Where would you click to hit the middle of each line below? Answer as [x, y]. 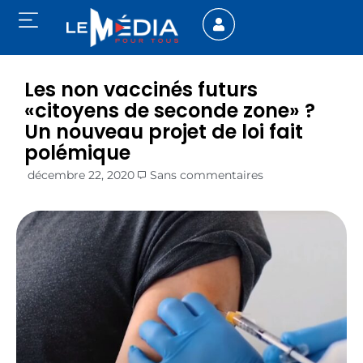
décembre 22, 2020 [81, 175]
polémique [77, 153]
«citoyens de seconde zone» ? [170, 111]
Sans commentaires [207, 175]
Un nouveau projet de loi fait [164, 132]
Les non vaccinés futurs [141, 90]
